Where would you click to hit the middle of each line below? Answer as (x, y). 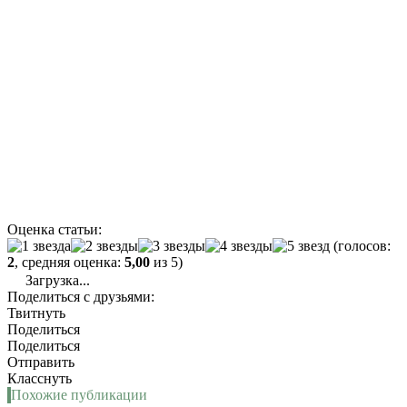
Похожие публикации (79, 395)
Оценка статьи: (55, 230)
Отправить (41, 362)
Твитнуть (36, 313)
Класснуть (40, 379)
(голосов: (360, 246)
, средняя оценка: (69, 263)
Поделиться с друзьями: (81, 297)
